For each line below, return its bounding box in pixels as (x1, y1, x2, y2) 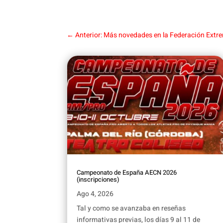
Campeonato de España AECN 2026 (77, 168, 177, 178)
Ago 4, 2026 (77, 189, 114, 200)
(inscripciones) (77, 175, 120, 185)
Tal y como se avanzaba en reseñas (77, 203, 186, 214)
